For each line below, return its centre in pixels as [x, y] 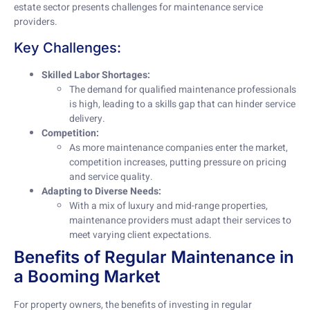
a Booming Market [87, 277]
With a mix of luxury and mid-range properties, [168, 206]
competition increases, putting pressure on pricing [178, 163]
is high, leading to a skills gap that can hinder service [182, 104]
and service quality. [111, 177]
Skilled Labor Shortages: [96, 75]
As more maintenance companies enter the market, [179, 148]
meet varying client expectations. [140, 235]
